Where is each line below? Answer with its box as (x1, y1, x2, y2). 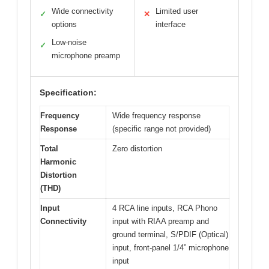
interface (156, 20, 186, 29)
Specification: (40, 88, 97, 98)
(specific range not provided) (112, 124, 211, 134)
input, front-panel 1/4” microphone (112, 243, 229, 253)
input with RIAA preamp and (112, 217, 209, 226)
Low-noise (52, 38, 86, 47)
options (52, 20, 77, 29)
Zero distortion (112, 144, 162, 154)
